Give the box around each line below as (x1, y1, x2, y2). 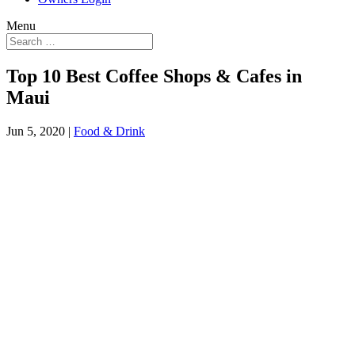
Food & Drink (74, 124, 145, 138)
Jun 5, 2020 (6, 124, 65, 138)
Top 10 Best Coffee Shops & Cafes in (6, 65, 302, 86)
